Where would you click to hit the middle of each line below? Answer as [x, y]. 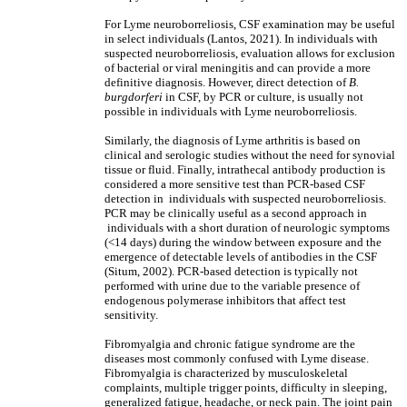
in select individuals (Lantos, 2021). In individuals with [241, 39]
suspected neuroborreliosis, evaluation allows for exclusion [250, 53]
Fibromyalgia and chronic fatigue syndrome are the [230, 344]
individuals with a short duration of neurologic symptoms [247, 228]
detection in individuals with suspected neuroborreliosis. [245, 199]
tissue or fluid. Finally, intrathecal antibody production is [245, 169]
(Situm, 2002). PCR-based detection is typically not [231, 271]
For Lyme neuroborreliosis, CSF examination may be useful [250, 24]
